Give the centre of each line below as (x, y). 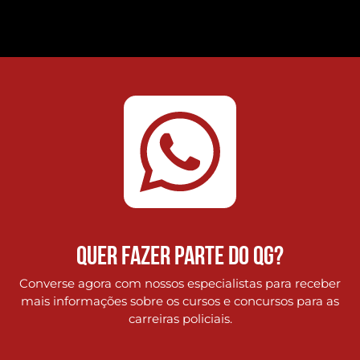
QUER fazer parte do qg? (180, 258)
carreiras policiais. (180, 319)
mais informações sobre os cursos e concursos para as (180, 301)
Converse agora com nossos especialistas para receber (180, 283)
